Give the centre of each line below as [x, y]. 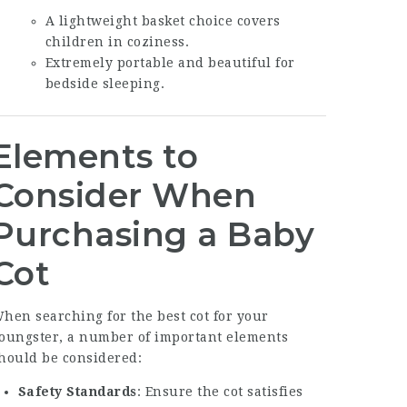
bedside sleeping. [105, 84]
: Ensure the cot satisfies [220, 392]
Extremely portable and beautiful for [170, 63]
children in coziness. [117, 42]
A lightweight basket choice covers [163, 21]
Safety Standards [77, 392]
